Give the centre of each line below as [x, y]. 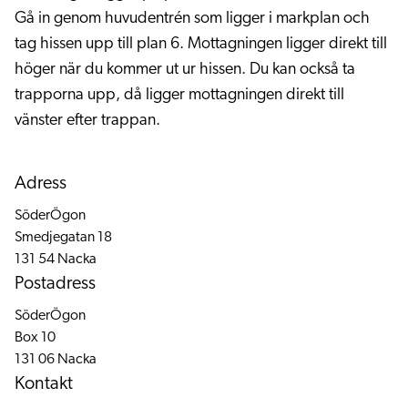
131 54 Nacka [56, 260]
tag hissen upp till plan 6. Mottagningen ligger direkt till [201, 44]
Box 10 [35, 338]
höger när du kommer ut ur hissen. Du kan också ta [185, 70]
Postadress [55, 284]
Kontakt [44, 384]
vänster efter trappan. [87, 121]
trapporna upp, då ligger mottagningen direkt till [179, 95]
